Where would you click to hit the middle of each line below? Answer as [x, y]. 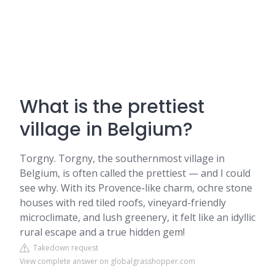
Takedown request [64, 248]
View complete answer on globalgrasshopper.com [107, 261]
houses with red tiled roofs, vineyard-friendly [123, 203]
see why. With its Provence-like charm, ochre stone [136, 188]
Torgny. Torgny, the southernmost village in [122, 158]
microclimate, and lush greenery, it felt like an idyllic [137, 217]
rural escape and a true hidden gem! [102, 232]
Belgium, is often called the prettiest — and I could [135, 173]
